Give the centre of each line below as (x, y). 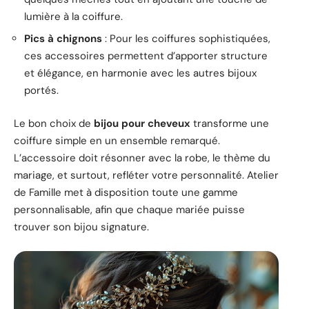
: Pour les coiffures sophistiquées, (186, 39)
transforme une (230, 123)
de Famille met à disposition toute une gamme (126, 192)
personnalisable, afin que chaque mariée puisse (129, 209)
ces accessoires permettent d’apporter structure (146, 56)
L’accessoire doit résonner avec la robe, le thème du (142, 158)
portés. (41, 91)
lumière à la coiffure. (73, 16)
